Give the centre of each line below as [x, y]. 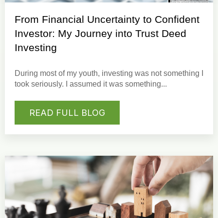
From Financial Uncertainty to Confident [107, 19]
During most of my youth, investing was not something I [109, 73]
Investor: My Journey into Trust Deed [100, 34]
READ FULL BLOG [67, 112]
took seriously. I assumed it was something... [91, 84]
